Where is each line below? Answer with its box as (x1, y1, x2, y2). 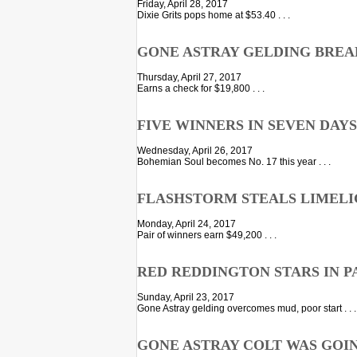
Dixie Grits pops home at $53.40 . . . (137, 10, 290, 22)
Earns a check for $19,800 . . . (137, 83, 265, 95)
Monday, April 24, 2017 (137, 218, 236, 230)
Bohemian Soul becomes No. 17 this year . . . (137, 156, 331, 168)
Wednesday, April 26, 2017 (137, 145, 253, 157)
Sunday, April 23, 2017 (137, 292, 234, 303)
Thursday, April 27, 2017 (137, 72, 241, 84)
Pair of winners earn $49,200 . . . (137, 229, 277, 241)
